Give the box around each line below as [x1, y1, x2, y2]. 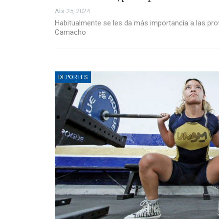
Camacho [55, 27, 86, 37]
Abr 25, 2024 [55, 7, 90, 15]
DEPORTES [58, 73, 88, 81]
